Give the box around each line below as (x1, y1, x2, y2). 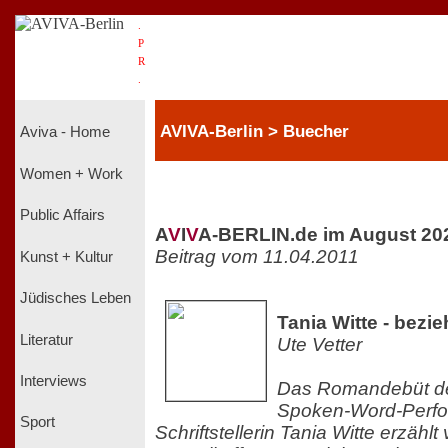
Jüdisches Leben (20, 290, 131, 307)
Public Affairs (20, 207, 105, 224)
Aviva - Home (20, 124, 110, 141)
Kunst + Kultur (20, 248, 113, 265)
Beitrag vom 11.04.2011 (155, 245, 359, 267)
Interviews (20, 372, 87, 389)
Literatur (20, 331, 73, 348)
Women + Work (20, 165, 123, 182)
